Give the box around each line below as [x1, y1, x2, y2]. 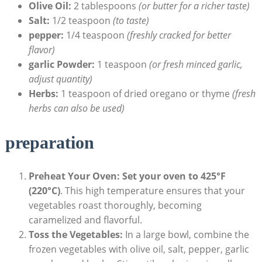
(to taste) [112, 14, 149, 27]
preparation [5, 133, 94, 153]
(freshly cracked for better [126, 29, 231, 42]
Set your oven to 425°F [122, 170, 226, 183]
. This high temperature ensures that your [60, 184, 245, 198]
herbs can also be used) [28, 102, 125, 115]
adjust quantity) [28, 73, 92, 86]
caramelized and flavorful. [28, 213, 142, 227]
